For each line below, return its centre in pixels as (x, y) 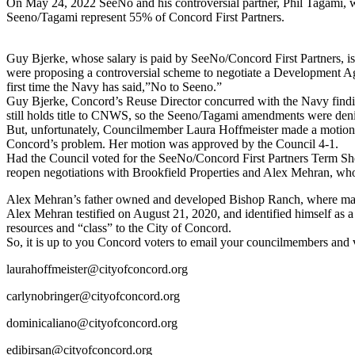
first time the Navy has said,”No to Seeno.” (114, 86)
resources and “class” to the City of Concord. (119, 227)
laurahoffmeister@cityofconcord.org (97, 269)
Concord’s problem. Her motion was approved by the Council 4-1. (172, 143)
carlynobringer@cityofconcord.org (93, 296)
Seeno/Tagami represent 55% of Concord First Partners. (145, 17)
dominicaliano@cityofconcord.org (92, 323)
